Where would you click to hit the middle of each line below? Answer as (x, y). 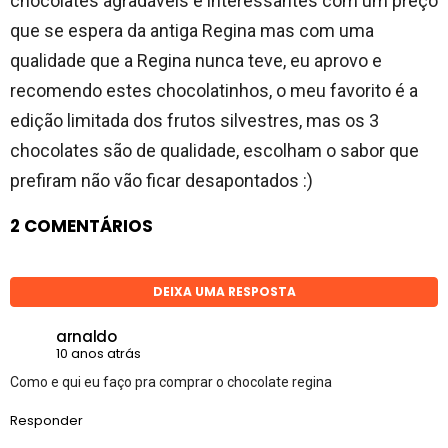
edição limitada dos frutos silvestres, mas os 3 (194, 120)
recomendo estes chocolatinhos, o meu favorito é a (214, 90)
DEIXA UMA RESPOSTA (224, 291)
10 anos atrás (98, 353)
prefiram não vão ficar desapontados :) (161, 180)
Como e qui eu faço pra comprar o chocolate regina (171, 382)
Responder (46, 420)
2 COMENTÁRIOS (81, 225)
